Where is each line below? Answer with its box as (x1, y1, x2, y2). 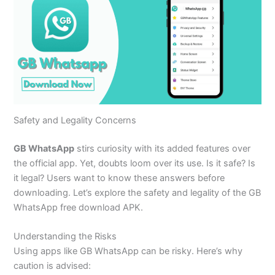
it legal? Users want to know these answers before (14, 172, 225, 184)
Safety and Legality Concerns (14, 115, 137, 126)
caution (14, 260, 47, 272)
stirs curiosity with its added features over (74, 143, 251, 155)
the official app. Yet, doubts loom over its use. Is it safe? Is (14, 158, 256, 169)
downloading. (14, 187, 74, 199)
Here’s (196, 246, 223, 257)
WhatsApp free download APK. (14, 202, 144, 214)
